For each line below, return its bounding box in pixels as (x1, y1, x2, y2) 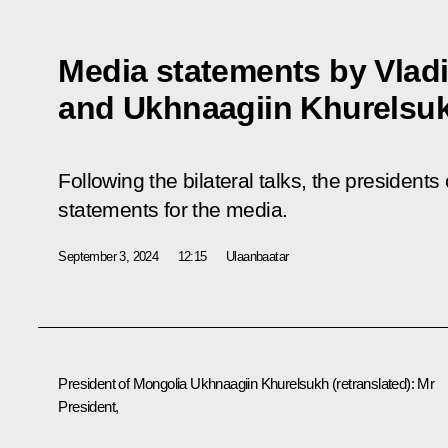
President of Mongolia (58, 374, 191, 392)
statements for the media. (58, 197, 288, 222)
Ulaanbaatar (226, 248, 289, 264)
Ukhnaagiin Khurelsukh (190, 374, 329, 392)
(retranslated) (332, 374, 411, 392)
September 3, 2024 (58, 248, 159, 264)
